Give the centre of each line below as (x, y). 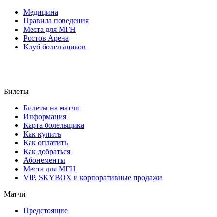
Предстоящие (46, 210)
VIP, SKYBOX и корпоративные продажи (93, 177)
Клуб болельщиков (54, 46)
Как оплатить (46, 142)
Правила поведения (56, 20)
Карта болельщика (54, 125)
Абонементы (44, 160)
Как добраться (47, 151)
